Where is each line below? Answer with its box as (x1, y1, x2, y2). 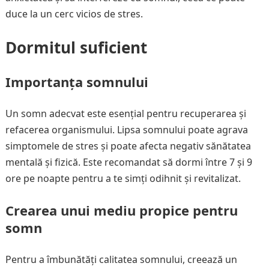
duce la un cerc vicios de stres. (5, 7, 143, 20)
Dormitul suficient (5, 37, 147, 58)
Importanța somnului (5, 73, 148, 91)
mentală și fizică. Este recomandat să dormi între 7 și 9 (5, 156, 252, 169)
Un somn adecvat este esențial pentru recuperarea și (5, 107, 246, 120)
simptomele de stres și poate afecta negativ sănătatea (5, 139, 251, 153)
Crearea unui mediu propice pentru (5, 201, 238, 219)
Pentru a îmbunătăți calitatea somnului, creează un (5, 253, 237, 266)
